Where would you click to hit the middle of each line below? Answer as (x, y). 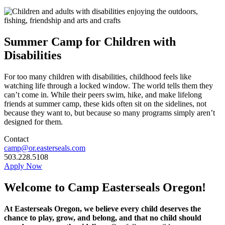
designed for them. (33, 122)
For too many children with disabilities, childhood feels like (98, 76)
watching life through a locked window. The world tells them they (108, 85)
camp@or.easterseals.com (45, 148)
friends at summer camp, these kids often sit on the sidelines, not (105, 103)
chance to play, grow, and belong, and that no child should (103, 217)
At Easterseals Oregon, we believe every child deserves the (102, 208)
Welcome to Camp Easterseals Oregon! (105, 187)
